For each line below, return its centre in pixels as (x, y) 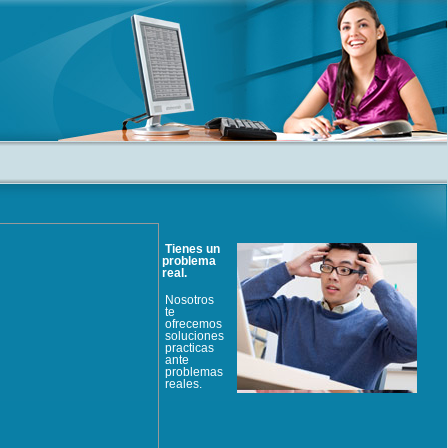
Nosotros (189, 300)
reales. (183, 384)
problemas (194, 372)
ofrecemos (193, 324)
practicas (189, 348)
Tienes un (192, 249)
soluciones (194, 336)
